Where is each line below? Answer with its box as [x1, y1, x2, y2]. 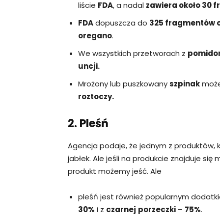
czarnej [106, 204, 136, 215]
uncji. [78, 60, 100, 71]
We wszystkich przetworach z [78, 48, 188, 58]
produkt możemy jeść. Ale [68, 165, 162, 176]
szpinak [169, 78, 200, 89]
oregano [78, 30, 112, 41]
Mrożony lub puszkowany [78, 78, 169, 89]
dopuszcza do [93, 17, 149, 28]
